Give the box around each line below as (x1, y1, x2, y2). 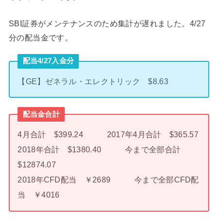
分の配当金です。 (8, 33, 73, 42)
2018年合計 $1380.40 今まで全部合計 (18, 145, 189, 154)
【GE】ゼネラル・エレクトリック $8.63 (18, 76, 168, 86)
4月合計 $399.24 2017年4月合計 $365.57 (18, 130, 199, 139)
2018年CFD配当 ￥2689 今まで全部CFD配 (18, 175, 199, 184)
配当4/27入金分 (22, 57, 74, 65)
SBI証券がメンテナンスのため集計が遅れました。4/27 (8, 18, 206, 28)
